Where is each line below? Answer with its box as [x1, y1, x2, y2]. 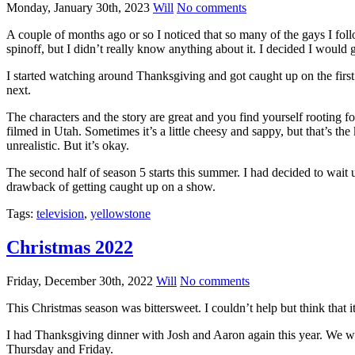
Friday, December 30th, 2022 [6, 274, 153, 288]
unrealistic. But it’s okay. [6, 139, 129, 153]
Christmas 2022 [6, 237, 133, 258]
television [36, 207, 84, 221]
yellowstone [90, 207, 151, 221]
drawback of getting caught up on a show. [6, 180, 216, 194]
